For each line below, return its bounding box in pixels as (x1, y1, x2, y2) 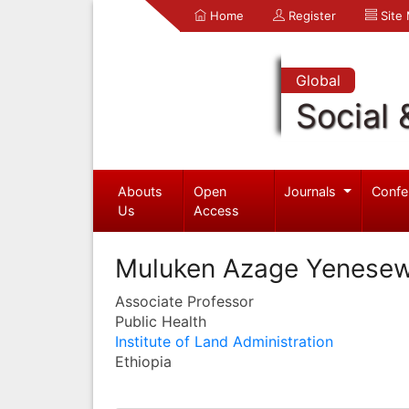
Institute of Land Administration (115, 331, 333, 351)
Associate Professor (115, 291, 254, 310)
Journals (284, 183, 341, 199)
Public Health (115, 311, 206, 330)
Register (285, 8, 336, 23)
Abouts (117, 183, 163, 199)
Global (295, 71, 341, 89)
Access (194, 202, 240, 218)
